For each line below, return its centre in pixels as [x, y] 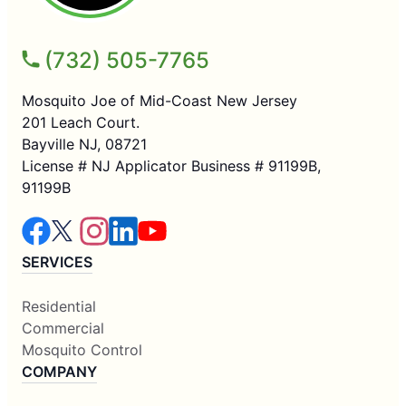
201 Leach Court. [81, 123]
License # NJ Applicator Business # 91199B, [171, 166]
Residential [59, 307]
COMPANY [59, 372]
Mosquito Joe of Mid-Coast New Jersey [159, 101]
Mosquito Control [82, 350]
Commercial [63, 329]
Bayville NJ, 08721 [84, 145]
